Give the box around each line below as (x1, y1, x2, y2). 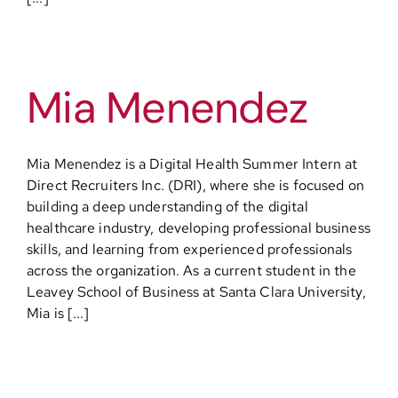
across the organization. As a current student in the (27, 261, 356, 280)
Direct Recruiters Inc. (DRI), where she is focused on (27, 176, 364, 195)
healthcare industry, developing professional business (27, 219, 370, 237)
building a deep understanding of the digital (27, 197, 308, 216)
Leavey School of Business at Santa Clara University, (27, 283, 366, 301)
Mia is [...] (27, 304, 90, 322)
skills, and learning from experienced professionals (27, 240, 353, 259)
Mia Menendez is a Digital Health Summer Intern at (27, 155, 358, 173)
